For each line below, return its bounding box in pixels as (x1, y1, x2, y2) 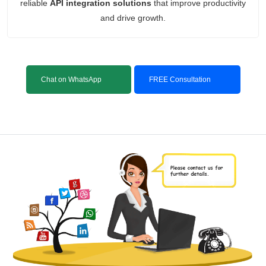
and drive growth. (100, 12, 166, 23)
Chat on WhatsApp (40, 75, 102, 84)
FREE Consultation (148, 75, 211, 84)
